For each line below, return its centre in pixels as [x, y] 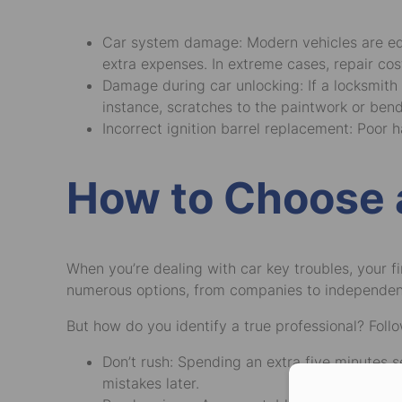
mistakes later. [151, 383]
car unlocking [255, 86]
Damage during [156, 86]
